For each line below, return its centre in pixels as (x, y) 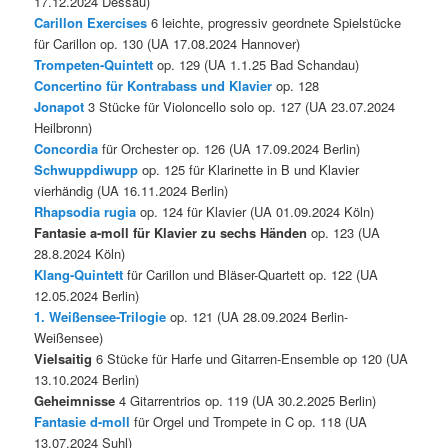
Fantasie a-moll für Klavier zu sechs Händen (171, 232)
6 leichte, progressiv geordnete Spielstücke (274, 22)
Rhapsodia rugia (85, 211)
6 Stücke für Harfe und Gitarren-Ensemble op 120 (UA (250, 358)
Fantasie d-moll (82, 421)
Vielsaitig (63, 358)
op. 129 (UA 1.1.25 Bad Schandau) (256, 64)
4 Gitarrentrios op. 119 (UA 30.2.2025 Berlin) (246, 400)
